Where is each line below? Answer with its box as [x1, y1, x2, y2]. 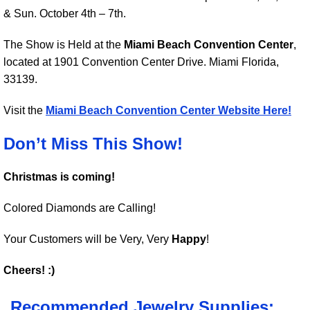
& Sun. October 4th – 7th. [3, 8, 126, 19]
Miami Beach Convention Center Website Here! [46, 104, 291, 116]
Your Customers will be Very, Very [3, 233, 172, 245]
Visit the [3, 104, 46, 116]
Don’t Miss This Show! [3, 134, 183, 153]
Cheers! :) [3, 264, 55, 276]
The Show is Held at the [3, 39, 124, 51]
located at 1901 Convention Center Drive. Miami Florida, [3, 56, 279, 68]
